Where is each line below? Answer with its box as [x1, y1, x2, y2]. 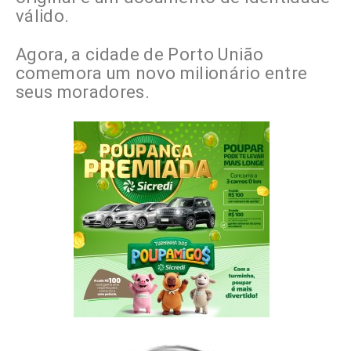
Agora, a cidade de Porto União [16, 45, 264, 65]
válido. [16, 6, 70, 27]
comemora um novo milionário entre [16, 63, 308, 84]
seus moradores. [16, 82, 150, 103]
